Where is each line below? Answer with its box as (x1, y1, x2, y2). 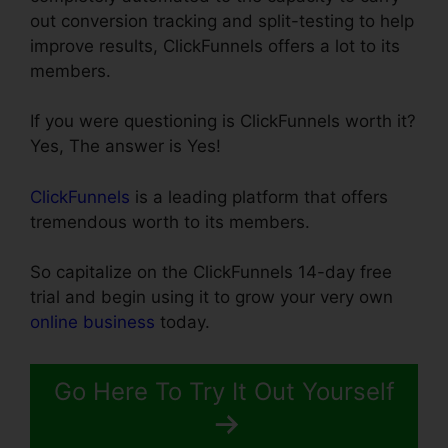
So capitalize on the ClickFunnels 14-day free (30, 262, 392, 283)
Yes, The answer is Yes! (30, 136, 221, 157)
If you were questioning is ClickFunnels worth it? (30, 111, 416, 132)
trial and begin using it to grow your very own (30, 287, 393, 308)
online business (30, 312, 155, 333)
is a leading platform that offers (130, 186, 388, 207)
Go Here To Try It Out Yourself (53, 376, 395, 406)
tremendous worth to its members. (30, 211, 310, 232)
